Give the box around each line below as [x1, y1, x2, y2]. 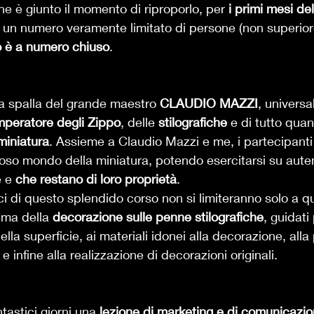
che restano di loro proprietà [15, 171, 177, 186]
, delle [121, 114, 158, 130]
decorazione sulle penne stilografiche [53, 209, 264, 224]
